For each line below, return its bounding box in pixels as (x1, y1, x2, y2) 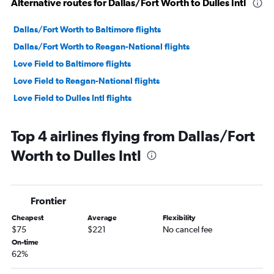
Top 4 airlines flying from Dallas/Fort (11, 127, 255, 145)
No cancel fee (163, 224, 213, 235)
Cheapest (12, 213, 43, 223)
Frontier (31, 195, 66, 207)
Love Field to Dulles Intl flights (13, 93, 131, 103)
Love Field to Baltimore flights (13, 59, 131, 69)
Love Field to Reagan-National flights (13, 76, 160, 86)
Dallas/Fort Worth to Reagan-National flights (13, 42, 190, 52)
